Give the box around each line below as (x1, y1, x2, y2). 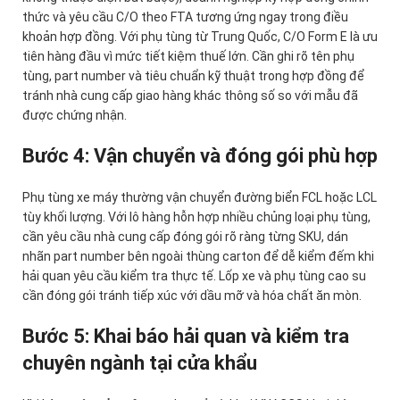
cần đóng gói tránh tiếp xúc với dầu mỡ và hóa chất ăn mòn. (22, 288, 362, 304)
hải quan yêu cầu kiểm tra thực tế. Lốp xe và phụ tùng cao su (22, 269, 366, 284)
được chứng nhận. (22, 108, 127, 123)
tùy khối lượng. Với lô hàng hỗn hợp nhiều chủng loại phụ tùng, (22, 210, 371, 225)
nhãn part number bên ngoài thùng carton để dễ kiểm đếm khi (22, 249, 374, 264)
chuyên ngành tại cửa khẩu (22, 352, 257, 375)
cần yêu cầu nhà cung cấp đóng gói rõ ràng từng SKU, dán (22, 229, 348, 245)
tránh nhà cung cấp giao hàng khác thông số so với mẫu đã (22, 88, 358, 104)
